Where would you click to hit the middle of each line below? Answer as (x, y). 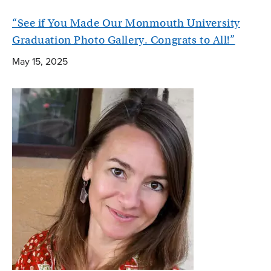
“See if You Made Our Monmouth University (126, 23)
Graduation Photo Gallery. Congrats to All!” (124, 40)
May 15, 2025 (40, 61)
